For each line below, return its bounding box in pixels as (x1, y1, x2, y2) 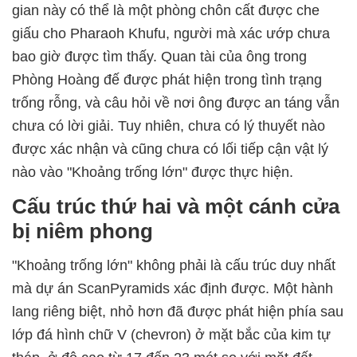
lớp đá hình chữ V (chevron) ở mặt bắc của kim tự (12, 327, 331, 343)
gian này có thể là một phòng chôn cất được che (12, 2, 320, 19)
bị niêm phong (12, 219, 153, 244)
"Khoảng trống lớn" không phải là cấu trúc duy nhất (12, 257, 335, 274)
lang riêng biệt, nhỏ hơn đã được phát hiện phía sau (12, 304, 343, 320)
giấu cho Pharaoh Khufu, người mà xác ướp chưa (12, 25, 330, 42)
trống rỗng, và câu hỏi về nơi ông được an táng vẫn (12, 95, 339, 112)
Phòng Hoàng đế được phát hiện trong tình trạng (12, 72, 322, 88)
